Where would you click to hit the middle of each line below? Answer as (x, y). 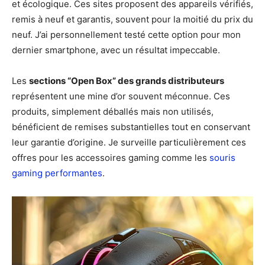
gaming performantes (57, 173)
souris (222, 157)
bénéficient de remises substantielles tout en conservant (131, 127)
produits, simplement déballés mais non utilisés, (113, 111)
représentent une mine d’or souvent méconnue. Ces (121, 96)
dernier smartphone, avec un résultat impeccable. (116, 50)
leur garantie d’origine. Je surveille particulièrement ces (129, 142)
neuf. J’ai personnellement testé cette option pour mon (126, 34)
